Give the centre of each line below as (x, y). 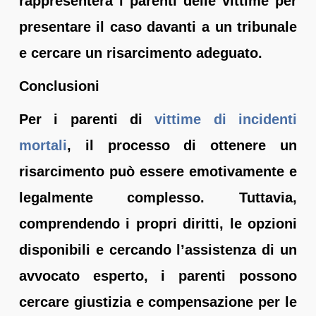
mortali (43, 145)
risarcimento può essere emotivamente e (158, 171)
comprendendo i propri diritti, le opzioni (158, 223)
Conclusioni (59, 86)
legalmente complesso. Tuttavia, (158, 197)
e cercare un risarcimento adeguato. (140, 53)
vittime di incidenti (226, 119)
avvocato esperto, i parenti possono (158, 275)
